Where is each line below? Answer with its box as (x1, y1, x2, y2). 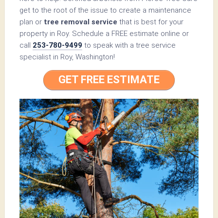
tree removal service (44, 17, 117, 26)
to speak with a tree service (82, 40, 176, 50)
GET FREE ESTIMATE (58, 73, 160, 86)
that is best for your (117, 17, 183, 26)
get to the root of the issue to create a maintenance (19, 5, 191, 15)
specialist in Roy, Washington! (19, 52, 115, 61)
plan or (19, 17, 44, 26)
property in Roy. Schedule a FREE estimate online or (19, 29, 189, 38)
